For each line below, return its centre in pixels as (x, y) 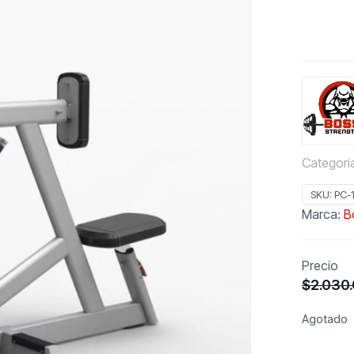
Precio (320, 266)
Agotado (325, 320)
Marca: (323, 215)
